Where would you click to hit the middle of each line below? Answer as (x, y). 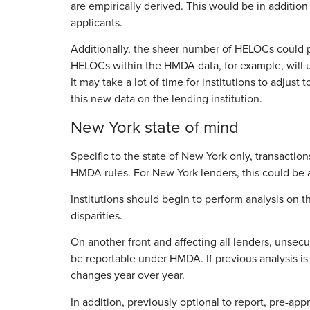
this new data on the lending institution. (166, 99)
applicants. (97, 22)
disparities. (97, 216)
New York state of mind (155, 126)
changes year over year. (128, 275)
